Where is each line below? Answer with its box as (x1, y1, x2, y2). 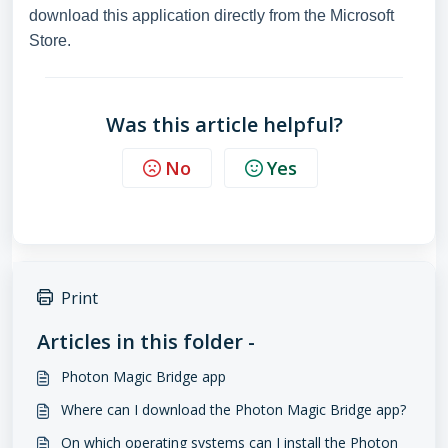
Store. (29, 32, 71, 49)
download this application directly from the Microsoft (29, 7, 394, 24)
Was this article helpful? (105, 111, 343, 138)
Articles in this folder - (37, 328, 255, 355)
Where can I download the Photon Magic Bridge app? (61, 400, 406, 419)
